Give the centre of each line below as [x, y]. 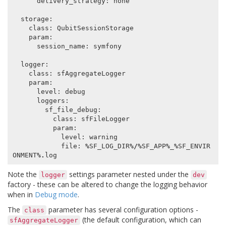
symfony [107, 46]
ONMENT [24, 155]
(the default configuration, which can [141, 220]
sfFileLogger [105, 119]
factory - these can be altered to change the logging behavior [107, 185]
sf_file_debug [71, 109]
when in [21, 195]
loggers [51, 100]
